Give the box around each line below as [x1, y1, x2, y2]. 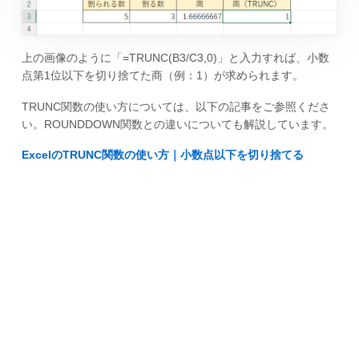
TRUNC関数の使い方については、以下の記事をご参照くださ [21, 99, 330, 113]
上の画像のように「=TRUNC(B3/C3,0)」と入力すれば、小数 [21, 50, 329, 64]
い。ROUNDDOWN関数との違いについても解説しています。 [21, 117, 333, 131]
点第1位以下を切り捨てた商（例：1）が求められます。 [21, 68, 304, 82]
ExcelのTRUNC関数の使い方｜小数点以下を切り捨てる [21, 148, 304, 162]
